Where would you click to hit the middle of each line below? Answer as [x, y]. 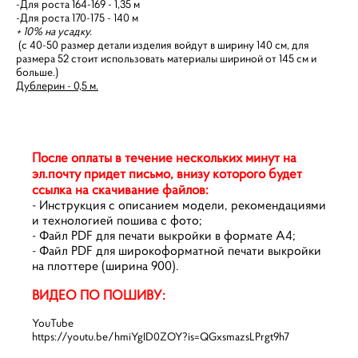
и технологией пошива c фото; [117, 220]
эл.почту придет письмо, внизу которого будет [167, 173]
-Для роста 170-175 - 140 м [77, 18]
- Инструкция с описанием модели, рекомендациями [179, 205]
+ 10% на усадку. [54, 31]
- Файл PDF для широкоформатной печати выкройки [177, 251]
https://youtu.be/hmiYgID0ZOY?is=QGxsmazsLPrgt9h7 [161, 336]
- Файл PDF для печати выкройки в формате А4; [164, 235]
